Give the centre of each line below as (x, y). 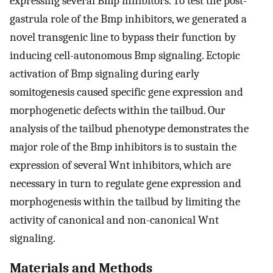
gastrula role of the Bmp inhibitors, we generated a (128, 19)
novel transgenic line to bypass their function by (123, 37)
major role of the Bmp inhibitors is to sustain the (123, 147)
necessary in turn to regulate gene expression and (126, 183)
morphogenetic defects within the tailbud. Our (118, 110)
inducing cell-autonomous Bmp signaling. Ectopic (125, 55)
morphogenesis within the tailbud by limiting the (125, 201)
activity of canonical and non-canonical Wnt (114, 220)
